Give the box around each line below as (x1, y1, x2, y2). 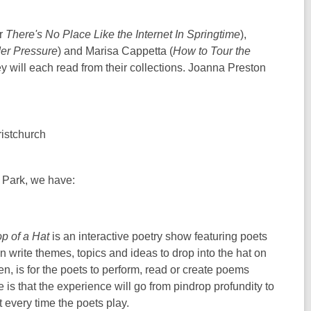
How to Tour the (173, 45, 251, 57)
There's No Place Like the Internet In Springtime (6, 28, 240, 40)
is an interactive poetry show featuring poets (49, 230, 267, 242)
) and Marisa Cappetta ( (58, 45, 173, 57)
